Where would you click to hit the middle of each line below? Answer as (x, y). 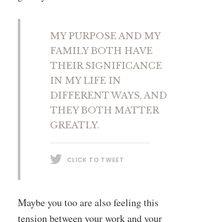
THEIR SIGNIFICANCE (106, 66)
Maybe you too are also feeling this (88, 202)
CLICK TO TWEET (96, 160)
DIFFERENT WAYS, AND (109, 96)
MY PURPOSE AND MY (105, 36)
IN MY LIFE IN (85, 81)
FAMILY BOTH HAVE (101, 51)
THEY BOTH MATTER (104, 111)
